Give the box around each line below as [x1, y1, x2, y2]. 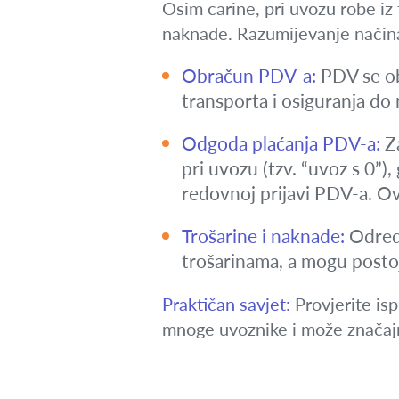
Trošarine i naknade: [182, 224, 345, 247]
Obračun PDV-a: [182, 64, 316, 86]
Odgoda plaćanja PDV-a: [182, 132, 380, 154]
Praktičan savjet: [162, 293, 290, 314]
